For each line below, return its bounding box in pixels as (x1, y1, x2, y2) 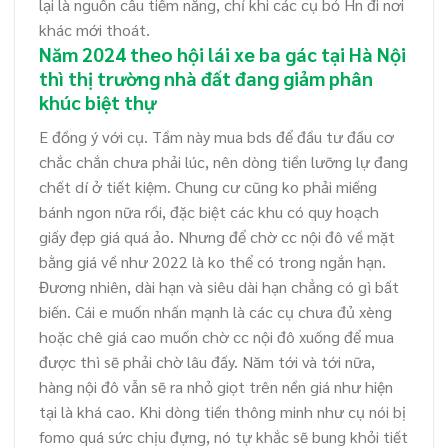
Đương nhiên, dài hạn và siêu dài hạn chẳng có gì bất (39, 275, 399, 297)
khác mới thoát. (39, 19, 150, 41)
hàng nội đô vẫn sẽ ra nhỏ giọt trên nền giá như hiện (39, 375, 393, 397)
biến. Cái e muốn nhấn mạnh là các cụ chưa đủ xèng (39, 300, 392, 322)
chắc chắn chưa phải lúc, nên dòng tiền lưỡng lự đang (39, 150, 408, 172)
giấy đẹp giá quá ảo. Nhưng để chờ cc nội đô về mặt (39, 225, 395, 247)
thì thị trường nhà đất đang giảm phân (39, 65, 373, 91)
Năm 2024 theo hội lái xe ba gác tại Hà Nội (39, 41, 406, 67)
